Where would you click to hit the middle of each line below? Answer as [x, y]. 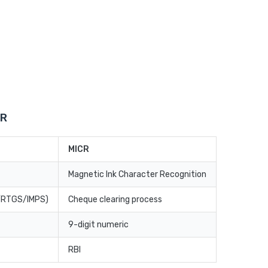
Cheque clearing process [115, 200]
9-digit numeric [98, 225]
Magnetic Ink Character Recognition [137, 175]
